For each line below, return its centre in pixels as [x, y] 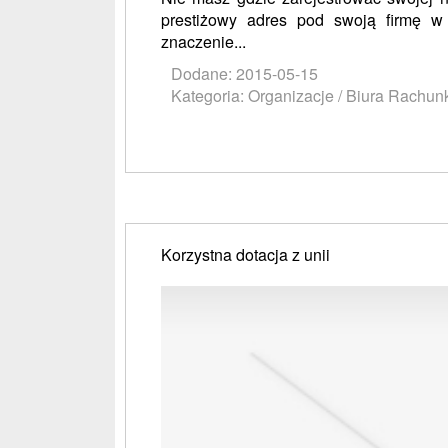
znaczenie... [203, 41]
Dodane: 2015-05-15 [244, 73]
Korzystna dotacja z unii [245, 254]
